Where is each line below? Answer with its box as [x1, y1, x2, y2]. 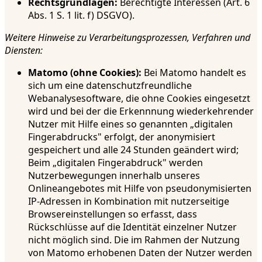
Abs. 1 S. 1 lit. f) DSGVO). [28, 9, 135, 22]
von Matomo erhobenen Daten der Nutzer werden [28, 246, 252, 260]
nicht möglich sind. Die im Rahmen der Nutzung [28, 233, 240, 247]
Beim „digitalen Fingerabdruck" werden [28, 156, 203, 170]
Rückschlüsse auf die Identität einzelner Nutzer [28, 220, 237, 234]
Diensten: [5, 44, 43, 57]
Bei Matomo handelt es [142, 66, 246, 80]
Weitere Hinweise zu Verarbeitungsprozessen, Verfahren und [5, 31, 250, 44]
